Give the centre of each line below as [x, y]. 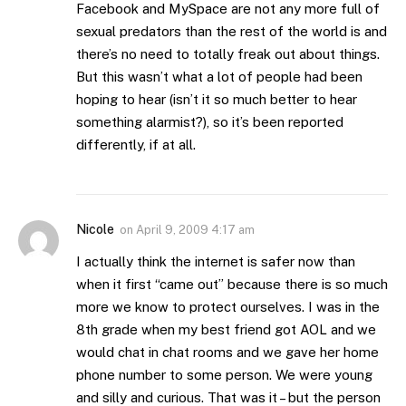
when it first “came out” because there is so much [232, 285]
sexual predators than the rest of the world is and [232, 32]
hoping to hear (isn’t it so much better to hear [217, 100]
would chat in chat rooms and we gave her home [227, 353]
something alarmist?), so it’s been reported [210, 122]
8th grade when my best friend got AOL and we [226, 330]
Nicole [95, 230]
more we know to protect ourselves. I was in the [228, 307]
